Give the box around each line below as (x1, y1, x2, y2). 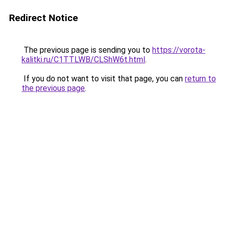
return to (185, 74, 216, 83)
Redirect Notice (9, 12, 78, 24)
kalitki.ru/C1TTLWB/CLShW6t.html (22, 55, 145, 64)
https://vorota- (152, 45, 205, 55)
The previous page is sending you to (22, 45, 152, 55)
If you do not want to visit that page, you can (22, 74, 185, 83)
